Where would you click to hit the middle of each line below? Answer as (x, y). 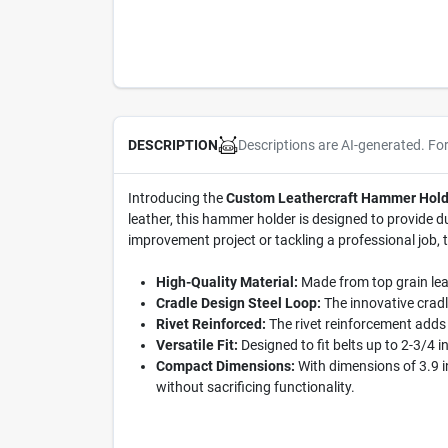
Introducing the (176, 198)
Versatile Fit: (196, 345)
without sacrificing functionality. (255, 387)
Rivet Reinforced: (210, 324)
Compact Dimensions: (225, 366)
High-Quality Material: (226, 282)
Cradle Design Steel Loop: (238, 303)
